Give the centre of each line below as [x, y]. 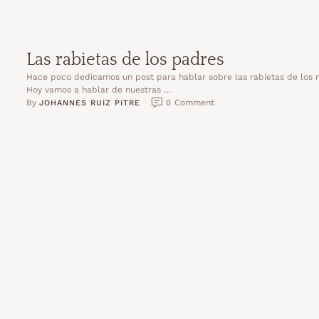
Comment [195, 103]
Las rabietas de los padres [126, 60]
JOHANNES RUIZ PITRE [90, 103]
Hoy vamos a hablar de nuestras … [99, 90]
